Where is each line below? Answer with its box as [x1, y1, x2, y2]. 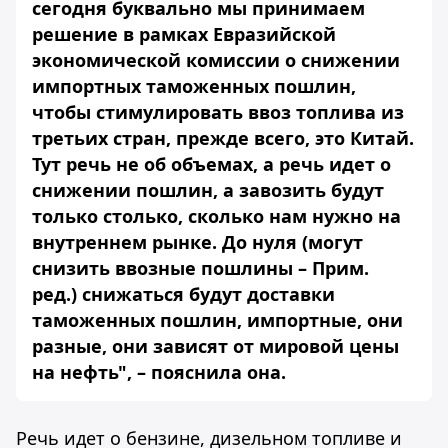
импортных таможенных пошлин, [32, 74, 356, 98]
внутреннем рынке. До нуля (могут [32, 230, 363, 254]
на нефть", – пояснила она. [32, 360, 286, 384]
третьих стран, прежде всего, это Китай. [32, 126, 414, 150]
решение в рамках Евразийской [32, 22, 336, 46]
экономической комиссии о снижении [32, 48, 400, 72]
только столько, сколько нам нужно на [32, 204, 401, 228]
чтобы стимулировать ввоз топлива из [32, 100, 404, 124]
